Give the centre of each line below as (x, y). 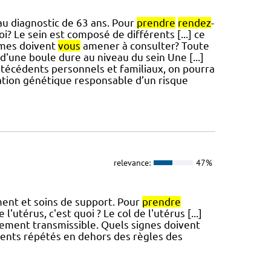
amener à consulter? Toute (145, 45)
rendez (194, 22)
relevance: (132, 162)
